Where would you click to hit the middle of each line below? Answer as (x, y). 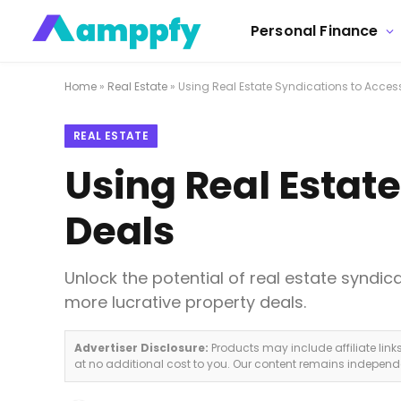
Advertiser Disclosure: (141, 348)
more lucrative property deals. (185, 302)
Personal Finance (315, 31)
